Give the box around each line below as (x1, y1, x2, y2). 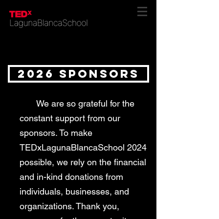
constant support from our (20, 113, 120, 123)
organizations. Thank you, (20, 201, 119, 211)
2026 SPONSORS (18, 67, 139, 81)
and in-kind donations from (20, 172, 123, 182)
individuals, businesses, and (20, 186, 129, 197)
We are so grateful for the (20, 98, 134, 109)
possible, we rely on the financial (20, 157, 146, 167)
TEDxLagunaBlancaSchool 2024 (20, 142, 147, 153)
